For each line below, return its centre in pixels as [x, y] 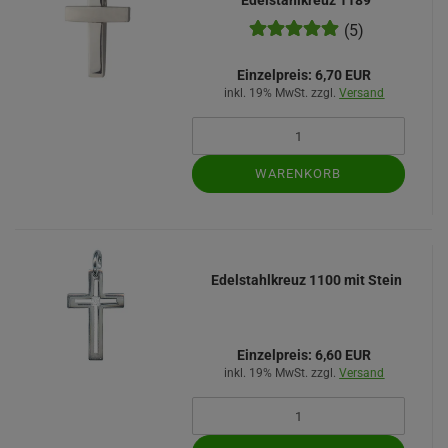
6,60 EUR [342, 355]
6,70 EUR [342, 75]
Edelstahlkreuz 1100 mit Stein [306, 280]
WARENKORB [298, 173]
